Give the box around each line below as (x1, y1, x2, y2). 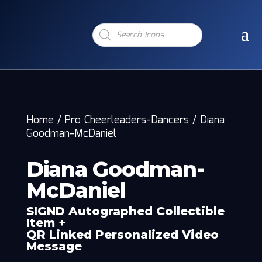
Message (26, 239, 82, 253)
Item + (26, 216, 66, 230)
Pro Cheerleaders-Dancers (64, 112, 189, 129)
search (92, 29, 118, 42)
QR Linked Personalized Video (26, 227, 219, 242)
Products (92, 20, 127, 33)
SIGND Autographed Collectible (26, 204, 225, 218)
